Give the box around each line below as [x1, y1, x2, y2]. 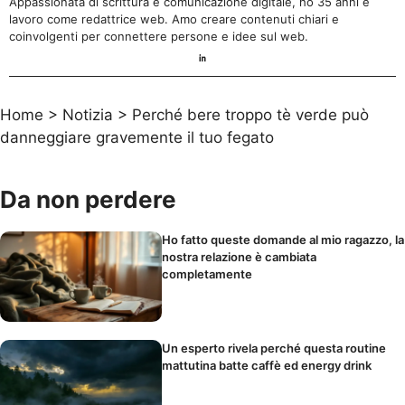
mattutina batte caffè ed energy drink [162, 358, 372, 373]
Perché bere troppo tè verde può [132, 105, 369, 124]
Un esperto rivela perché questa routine [162, 341, 387, 356]
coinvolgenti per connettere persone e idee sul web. [9, 29, 308, 44]
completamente [162, 266, 253, 281]
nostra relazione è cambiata [162, 249, 317, 264]
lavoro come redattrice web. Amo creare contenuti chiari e [9, 12, 339, 27]
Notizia [62, 105, 113, 124]
